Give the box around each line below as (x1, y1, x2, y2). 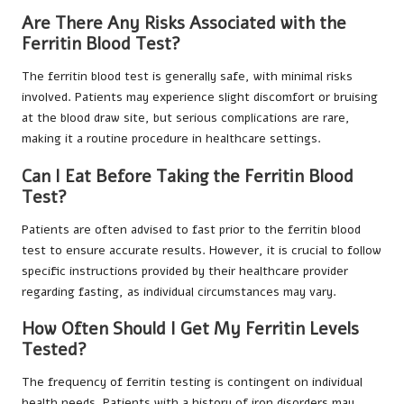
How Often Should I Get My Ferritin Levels (22, 317, 359, 341)
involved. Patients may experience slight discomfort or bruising (22, 88, 378, 106)
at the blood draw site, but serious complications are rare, (22, 109, 350, 127)
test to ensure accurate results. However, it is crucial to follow (22, 241, 381, 259)
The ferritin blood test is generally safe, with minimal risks (22, 68, 353, 86)
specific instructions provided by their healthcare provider (22, 262, 348, 280)
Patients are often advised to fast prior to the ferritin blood (22, 220, 361, 238)
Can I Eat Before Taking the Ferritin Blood (22, 164, 353, 188)
